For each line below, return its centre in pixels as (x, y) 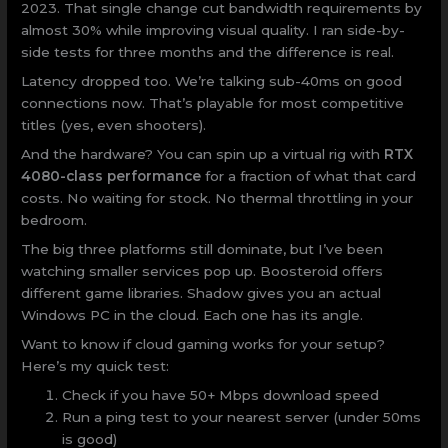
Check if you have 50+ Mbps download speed (221, 394)
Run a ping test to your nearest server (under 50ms (242, 416)
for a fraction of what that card (309, 176)
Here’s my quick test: (95, 365)
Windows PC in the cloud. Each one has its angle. (192, 314)
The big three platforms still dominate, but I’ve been (202, 248)
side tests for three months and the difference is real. (208, 52)
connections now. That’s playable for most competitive (213, 103)
